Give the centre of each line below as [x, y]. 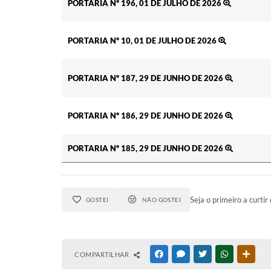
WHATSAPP [248, 254]
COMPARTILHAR [103, 254]
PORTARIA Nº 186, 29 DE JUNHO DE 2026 [146, 115]
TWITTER [223, 254]
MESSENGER [206, 254]
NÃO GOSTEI [162, 199]
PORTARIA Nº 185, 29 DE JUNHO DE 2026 [146, 148]
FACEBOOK [183, 254]
